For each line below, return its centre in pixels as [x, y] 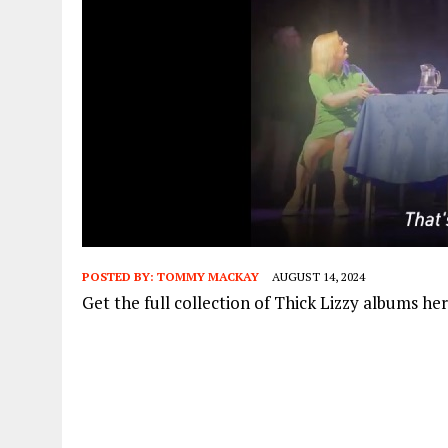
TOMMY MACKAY [208, 276]
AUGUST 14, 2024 [318, 276]
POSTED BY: [119, 276]
